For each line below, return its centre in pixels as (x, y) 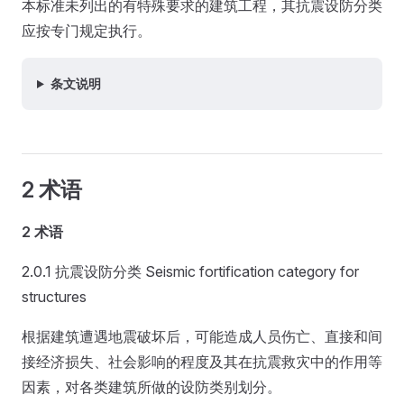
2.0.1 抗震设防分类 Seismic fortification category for (190, 271)
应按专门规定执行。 (87, 31)
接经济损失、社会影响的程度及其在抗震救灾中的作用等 (202, 362)
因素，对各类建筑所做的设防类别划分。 (151, 387)
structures (54, 297)
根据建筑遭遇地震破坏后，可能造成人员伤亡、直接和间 (202, 336)
